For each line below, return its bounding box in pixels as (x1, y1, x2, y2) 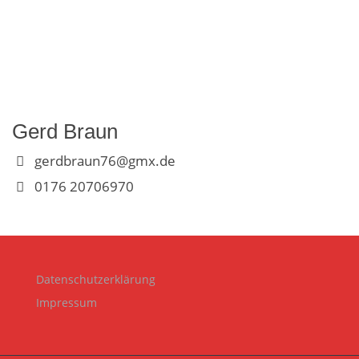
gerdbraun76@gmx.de (34, 151, 175, 171)
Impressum (36, 295, 97, 311)
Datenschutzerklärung (36, 272, 155, 288)
